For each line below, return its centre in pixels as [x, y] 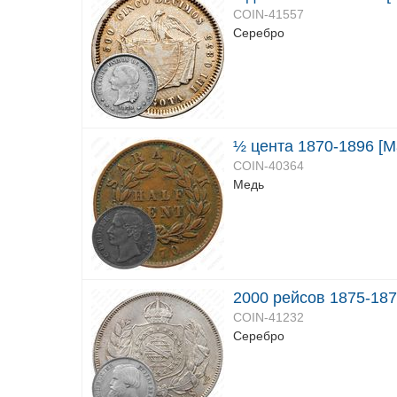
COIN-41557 [269, 14]
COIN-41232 [269, 317]
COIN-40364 [269, 166]
